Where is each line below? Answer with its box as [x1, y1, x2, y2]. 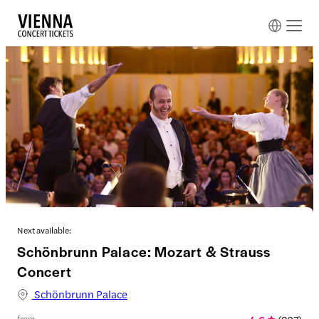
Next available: [17, 224, 71, 236]
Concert [17, 261, 72, 281]
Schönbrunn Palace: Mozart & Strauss [17, 241, 271, 261]
